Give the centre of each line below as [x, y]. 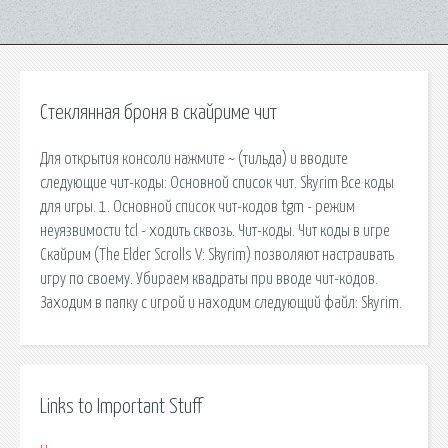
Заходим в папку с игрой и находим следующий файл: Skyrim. [221, 302]
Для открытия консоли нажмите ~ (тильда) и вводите [194, 158]
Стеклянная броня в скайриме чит [158, 113]
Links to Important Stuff [121, 406]
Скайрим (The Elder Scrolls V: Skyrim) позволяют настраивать [217, 254]
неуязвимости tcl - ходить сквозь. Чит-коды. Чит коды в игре [215, 230]
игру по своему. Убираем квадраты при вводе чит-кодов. [209, 278]
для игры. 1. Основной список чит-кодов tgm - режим [197, 206]
